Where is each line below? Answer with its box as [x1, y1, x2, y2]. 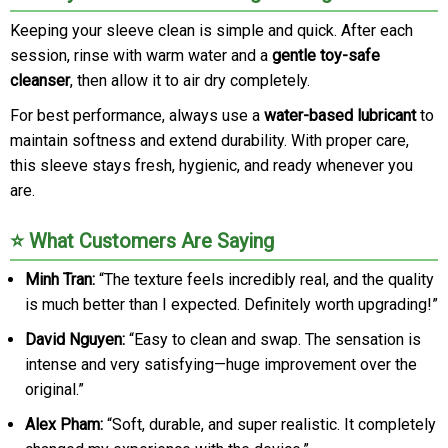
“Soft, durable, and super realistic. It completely [103, 414, 436, 434]
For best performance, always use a [10, 105, 264, 125]
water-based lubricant [264, 105, 416, 125]
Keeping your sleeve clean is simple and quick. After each [10, 20, 413, 40]
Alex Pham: [25, 414, 103, 434]
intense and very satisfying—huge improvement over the [25, 354, 417, 374]
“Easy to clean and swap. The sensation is [125, 329, 421, 349]
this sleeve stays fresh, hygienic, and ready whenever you [10, 155, 413, 175]
